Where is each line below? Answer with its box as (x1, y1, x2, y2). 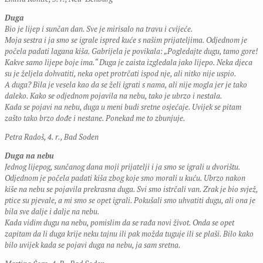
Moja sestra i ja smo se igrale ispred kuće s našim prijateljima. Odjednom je (5, 35, 247, 46)
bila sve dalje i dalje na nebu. (5, 206, 100, 217)
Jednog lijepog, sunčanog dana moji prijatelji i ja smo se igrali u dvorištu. (5, 161, 240, 173)
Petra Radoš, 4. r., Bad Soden (5, 131, 99, 143)
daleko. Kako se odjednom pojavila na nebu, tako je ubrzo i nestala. (5, 90, 222, 102)
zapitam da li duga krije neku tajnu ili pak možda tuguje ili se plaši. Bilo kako (5, 228, 254, 240)
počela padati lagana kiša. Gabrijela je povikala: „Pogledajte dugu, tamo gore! (5, 46, 258, 57)
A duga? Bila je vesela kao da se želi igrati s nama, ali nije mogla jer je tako (5, 79, 247, 90)
